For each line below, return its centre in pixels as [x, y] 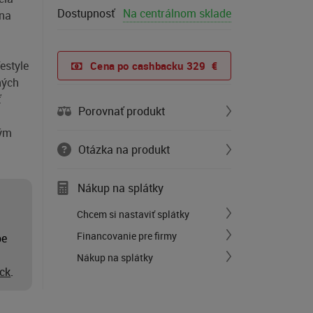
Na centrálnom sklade [177, 13]
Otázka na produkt [124, 150]
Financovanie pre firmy [127, 236]
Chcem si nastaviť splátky [133, 214]
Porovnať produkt [122, 111]
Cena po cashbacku [138, 66]
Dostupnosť [86, 13]
